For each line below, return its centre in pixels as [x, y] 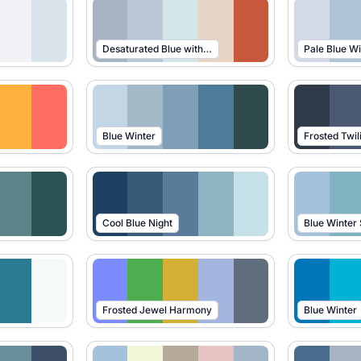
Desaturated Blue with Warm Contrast [207, 49]
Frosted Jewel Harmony [157, 310]
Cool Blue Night [137, 223]
